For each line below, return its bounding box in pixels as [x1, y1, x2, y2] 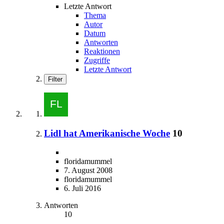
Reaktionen [84, 46, 120, 55]
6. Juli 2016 [64, 184, 101, 193]
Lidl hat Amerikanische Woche [44, 127, 170, 138]
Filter [48, 75, 62, 83]
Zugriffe [84, 55, 110, 64]
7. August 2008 [64, 166, 112, 175]
